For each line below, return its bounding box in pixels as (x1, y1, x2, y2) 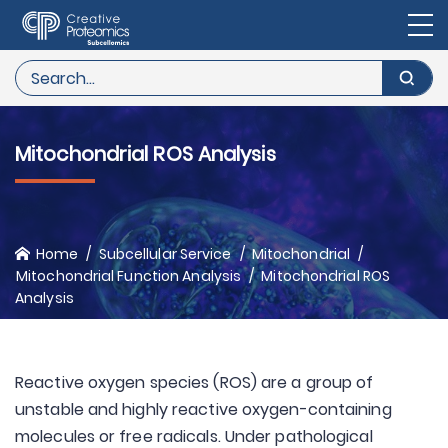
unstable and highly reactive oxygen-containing (15, 398, 392, 421)
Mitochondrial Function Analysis (16, 266, 242, 286)
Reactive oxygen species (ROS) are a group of (15, 371, 374, 394)
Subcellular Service (98, 244, 232, 264)
